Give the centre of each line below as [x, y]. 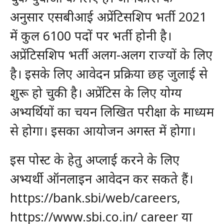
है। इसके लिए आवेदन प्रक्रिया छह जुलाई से [108, 73]
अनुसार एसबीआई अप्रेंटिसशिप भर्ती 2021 [108, 16]
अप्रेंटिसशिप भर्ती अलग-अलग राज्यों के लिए [111, 54]
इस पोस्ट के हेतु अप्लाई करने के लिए [94, 159]
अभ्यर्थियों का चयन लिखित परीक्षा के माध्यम [112, 111]
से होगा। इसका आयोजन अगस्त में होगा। [102, 130]
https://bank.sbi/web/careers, [95, 197]
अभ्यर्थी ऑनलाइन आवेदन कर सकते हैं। [101, 178]
